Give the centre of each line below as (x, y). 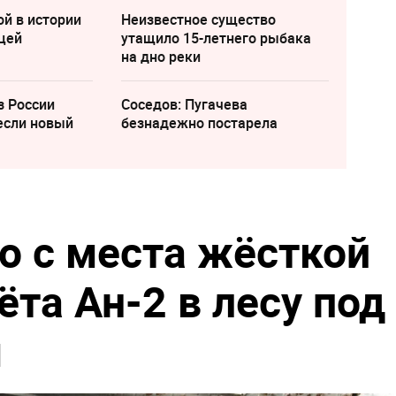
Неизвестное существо (198, 19)
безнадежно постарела (199, 122)
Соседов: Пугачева (184, 104)
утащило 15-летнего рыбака (216, 38)
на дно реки (160, 56)
